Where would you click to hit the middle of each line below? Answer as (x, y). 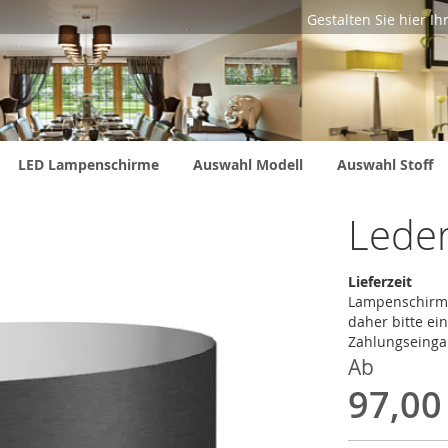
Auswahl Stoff (385, 164)
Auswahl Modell (248, 164)
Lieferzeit (380, 281)
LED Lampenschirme (88, 164)
